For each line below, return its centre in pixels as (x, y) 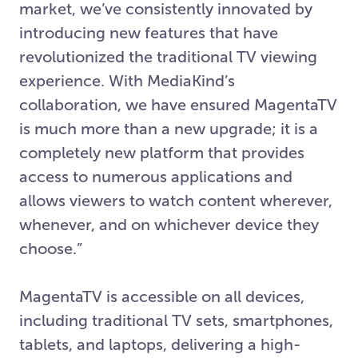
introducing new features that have (149, 33)
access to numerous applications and (156, 177)
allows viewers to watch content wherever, (176, 201)
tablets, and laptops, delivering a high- (160, 344)
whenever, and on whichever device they (169, 225)
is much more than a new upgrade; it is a (169, 129)
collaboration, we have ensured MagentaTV (178, 105)
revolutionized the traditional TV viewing (168, 57)
